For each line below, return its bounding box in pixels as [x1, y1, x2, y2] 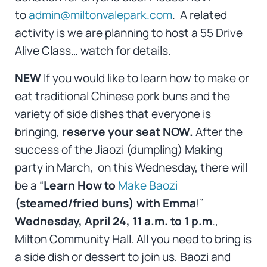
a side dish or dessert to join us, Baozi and [14, 249, 231, 265]
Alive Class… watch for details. [14, 43, 171, 59]
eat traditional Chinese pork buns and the [14, 88, 230, 104]
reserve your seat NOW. [61, 124, 195, 140]
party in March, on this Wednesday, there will [14, 160, 247, 176]
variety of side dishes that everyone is [14, 106, 211, 122]
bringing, [14, 124, 62, 140]
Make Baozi [117, 178, 178, 194]
